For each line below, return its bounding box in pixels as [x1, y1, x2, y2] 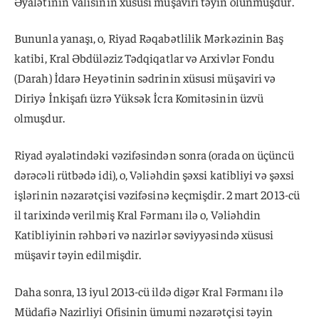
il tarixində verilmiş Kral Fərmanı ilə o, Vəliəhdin [14, 206, 261, 223]
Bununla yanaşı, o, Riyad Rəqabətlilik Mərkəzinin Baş [14, 30, 284, 46]
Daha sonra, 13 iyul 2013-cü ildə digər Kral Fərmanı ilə [14, 283, 283, 299]
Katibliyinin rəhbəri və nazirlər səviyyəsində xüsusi [14, 226, 274, 243]
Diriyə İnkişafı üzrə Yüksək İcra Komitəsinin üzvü [14, 90, 264, 106]
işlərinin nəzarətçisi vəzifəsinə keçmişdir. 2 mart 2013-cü [14, 187, 300, 203]
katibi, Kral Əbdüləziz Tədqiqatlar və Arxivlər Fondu [14, 50, 275, 66]
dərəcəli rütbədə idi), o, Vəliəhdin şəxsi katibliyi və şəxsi [14, 167, 295, 183]
